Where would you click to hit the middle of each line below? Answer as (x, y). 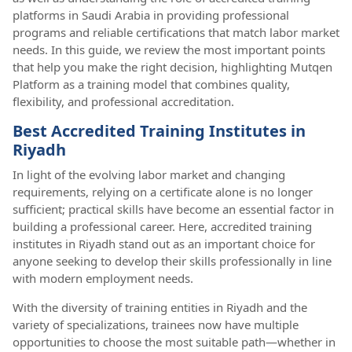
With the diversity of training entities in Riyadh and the (160, 307)
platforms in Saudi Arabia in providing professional (151, 15)
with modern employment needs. (103, 278)
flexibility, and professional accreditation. (123, 101)
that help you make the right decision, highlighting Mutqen (172, 66)
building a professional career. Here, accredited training (162, 226)
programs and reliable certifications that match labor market (176, 32)
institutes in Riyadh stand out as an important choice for (164, 243)
